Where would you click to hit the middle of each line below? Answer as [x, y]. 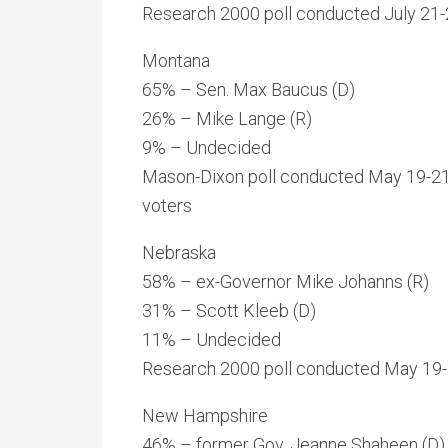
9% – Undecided [206, 147]
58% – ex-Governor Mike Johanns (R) [285, 281]
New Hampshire [205, 415]
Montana [176, 60]
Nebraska [179, 252]
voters [167, 205]
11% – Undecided [211, 339]
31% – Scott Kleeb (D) [229, 310]
